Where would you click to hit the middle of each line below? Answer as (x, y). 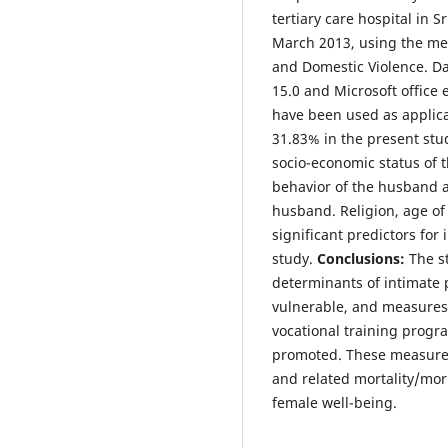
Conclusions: (361, 259)
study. (294, 259)
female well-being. (334, 403)
